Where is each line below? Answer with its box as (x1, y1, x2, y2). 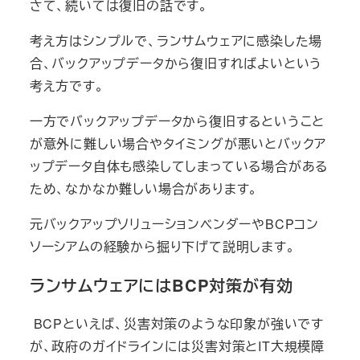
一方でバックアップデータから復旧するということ (29, 112, 325, 130)
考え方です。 (29, 76, 108, 95)
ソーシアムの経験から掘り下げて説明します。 (29, 237, 300, 256)
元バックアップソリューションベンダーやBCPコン (29, 215, 319, 233)
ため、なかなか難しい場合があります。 (29, 179, 262, 198)
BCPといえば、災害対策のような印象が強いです (29, 313, 324, 333)
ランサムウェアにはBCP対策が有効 (29, 272, 299, 297)
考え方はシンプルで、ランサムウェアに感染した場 (29, 31, 323, 50)
